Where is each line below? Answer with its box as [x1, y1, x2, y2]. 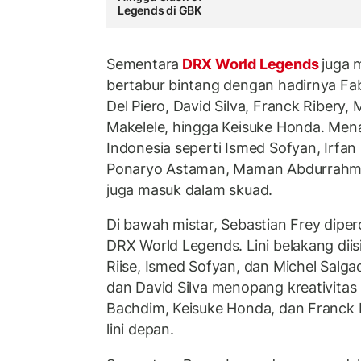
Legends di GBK [118, 3, 202, 18]
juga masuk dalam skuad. [106, 180, 273, 198]
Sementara [106, 55, 180, 73]
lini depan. [106, 321, 174, 338]
